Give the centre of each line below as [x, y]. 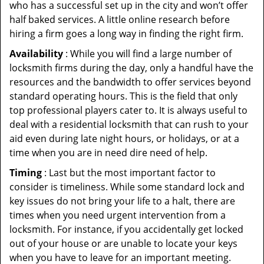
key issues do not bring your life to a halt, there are [122, 201]
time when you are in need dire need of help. [108, 153]
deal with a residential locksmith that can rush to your [129, 124]
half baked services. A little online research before [120, 19]
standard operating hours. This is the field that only [123, 96]
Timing [26, 173]
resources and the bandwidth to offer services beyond [130, 82]
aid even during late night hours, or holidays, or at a [124, 138]
